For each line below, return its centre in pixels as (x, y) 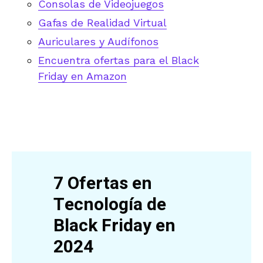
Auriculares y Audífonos (98, 41)
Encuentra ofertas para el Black (119, 60)
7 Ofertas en (103, 184)
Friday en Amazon (82, 76)
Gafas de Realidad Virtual (102, 22)
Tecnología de (110, 205)
